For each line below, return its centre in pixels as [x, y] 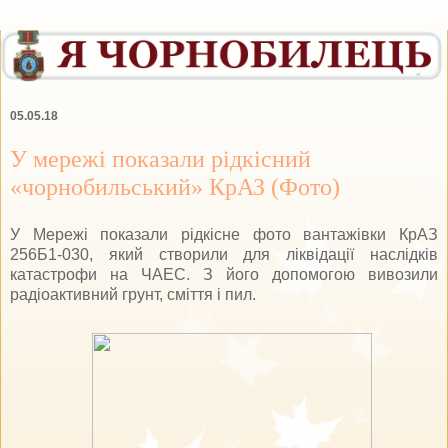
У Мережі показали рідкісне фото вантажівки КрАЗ [224, 234]
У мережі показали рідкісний [160, 158]
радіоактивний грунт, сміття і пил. [133, 294]
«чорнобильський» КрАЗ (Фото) [175, 186]
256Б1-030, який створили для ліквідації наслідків [224, 254]
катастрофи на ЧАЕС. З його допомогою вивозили [224, 274]
